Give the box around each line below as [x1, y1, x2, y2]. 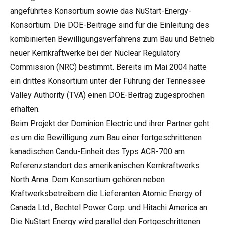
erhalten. [10, 104, 40, 114]
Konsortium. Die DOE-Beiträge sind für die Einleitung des [10, 20, 209, 30]
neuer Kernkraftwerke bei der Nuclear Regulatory [10, 48, 180, 58]
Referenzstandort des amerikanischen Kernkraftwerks [10, 161, 200, 170]
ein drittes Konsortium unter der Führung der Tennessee [10, 76, 205, 86]
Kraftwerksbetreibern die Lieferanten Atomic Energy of [10, 189, 202, 198]
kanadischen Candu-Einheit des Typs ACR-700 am [10, 147, 185, 156]
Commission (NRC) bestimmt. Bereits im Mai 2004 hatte [10, 62, 207, 72]
